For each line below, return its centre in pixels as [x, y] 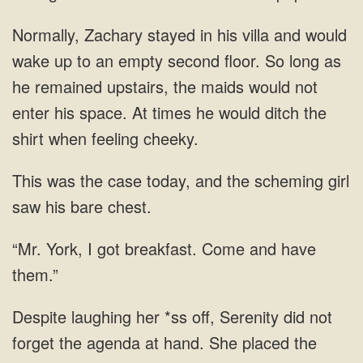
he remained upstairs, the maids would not [165, 86]
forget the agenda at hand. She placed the [164, 342]
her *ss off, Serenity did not [232, 316]
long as [313, 60]
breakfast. [158, 248]
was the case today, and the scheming [183, 180]
